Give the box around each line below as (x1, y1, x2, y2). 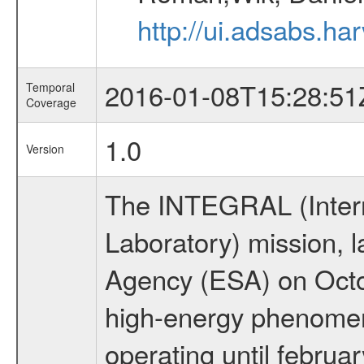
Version (25, 141, 64, 157)
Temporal (25, 79, 75, 95)
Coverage (25, 94, 76, 110)
